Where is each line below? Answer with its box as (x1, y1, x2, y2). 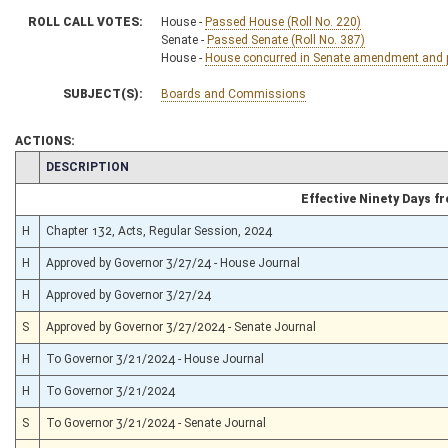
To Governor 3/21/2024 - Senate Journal (46, 415, 266, 430)
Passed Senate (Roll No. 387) (207, 32, 365, 47)
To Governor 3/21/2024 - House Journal (46, 351, 264, 366)
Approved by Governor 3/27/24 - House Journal (46, 255, 300, 270)
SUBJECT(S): (63, 86, 143, 101)
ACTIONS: (15, 133, 75, 148)
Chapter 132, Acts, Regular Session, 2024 (46, 223, 272, 238)
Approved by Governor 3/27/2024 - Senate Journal (46, 319, 316, 334)
